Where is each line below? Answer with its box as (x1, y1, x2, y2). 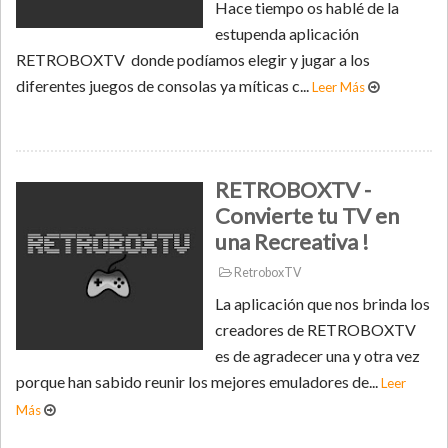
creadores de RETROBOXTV (215, 320, 417, 340)
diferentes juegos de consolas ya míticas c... (16, 76, 312, 96)
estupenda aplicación (215, 24, 360, 44)
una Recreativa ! (215, 228, 370, 256)
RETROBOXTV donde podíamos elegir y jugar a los (16, 50, 370, 70)
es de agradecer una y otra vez (215, 346, 421, 366)
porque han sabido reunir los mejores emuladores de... (16, 372, 381, 392)
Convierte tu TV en (215, 202, 400, 230)
